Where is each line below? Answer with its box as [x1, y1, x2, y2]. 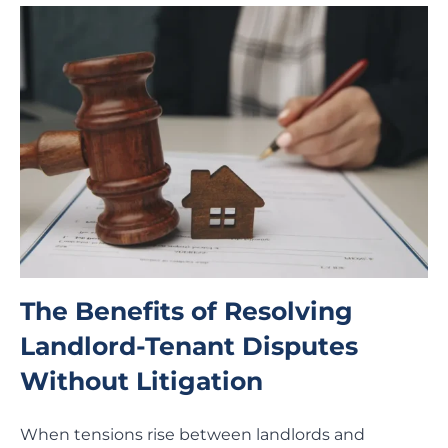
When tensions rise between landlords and [20, 425, 365, 445]
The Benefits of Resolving [20, 296, 353, 327]
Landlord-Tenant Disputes [20, 331, 358, 362]
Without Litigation [20, 366, 263, 397]
